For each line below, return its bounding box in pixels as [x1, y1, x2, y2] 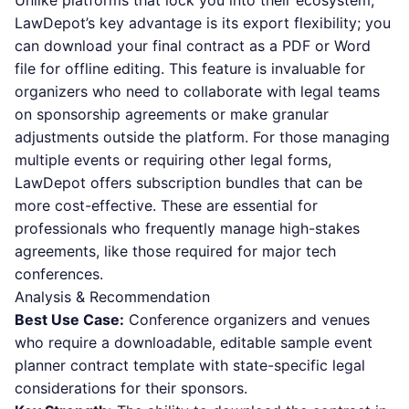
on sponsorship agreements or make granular [15, 105, 329, 123]
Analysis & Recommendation [15, 288, 210, 306]
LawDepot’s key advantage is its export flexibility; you [15, 14, 391, 32]
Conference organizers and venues [124, 310, 370, 329]
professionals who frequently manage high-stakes [15, 219, 360, 237]
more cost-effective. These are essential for [15, 196, 318, 215]
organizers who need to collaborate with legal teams [15, 82, 380, 100]
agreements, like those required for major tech [15, 242, 336, 260]
